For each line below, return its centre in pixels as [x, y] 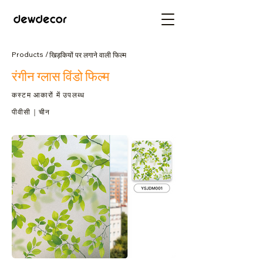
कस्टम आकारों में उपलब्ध [48, 95]
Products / [30, 54]
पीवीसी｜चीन [31, 112]
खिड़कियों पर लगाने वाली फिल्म [88, 55]
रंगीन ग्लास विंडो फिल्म [60, 76]
